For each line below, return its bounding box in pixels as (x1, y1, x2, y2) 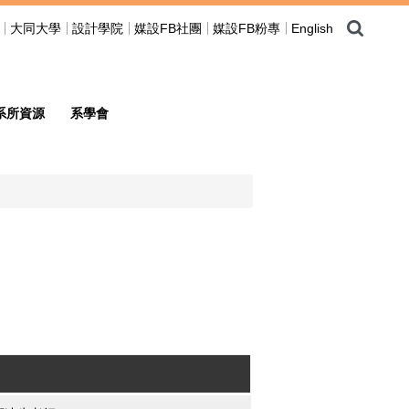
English (291, 21, 333, 37)
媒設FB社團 (134, 21, 202, 37)
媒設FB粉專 (213, 21, 280, 37)
